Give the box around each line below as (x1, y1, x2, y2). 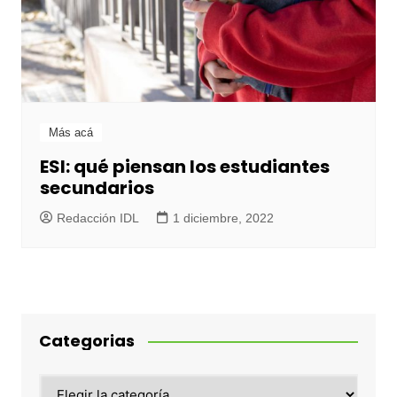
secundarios (39, 175, 154, 201)
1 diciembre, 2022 (172, 211, 274, 226)
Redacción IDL (56, 211, 139, 226)
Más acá (48, 126, 93, 140)
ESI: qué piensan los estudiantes (39, 154, 330, 180)
